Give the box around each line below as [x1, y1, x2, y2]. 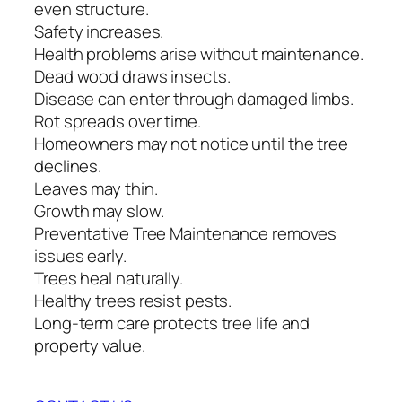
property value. [34, 333, 145, 357]
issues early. [34, 243, 127, 267]
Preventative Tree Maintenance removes [34, 221, 337, 245]
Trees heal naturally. [34, 266, 183, 290]
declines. [34, 153, 102, 178]
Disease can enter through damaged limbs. [34, 86, 354, 110]
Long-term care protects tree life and [34, 310, 310, 335]
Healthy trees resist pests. [34, 288, 232, 312]
